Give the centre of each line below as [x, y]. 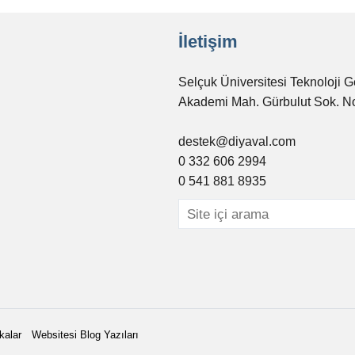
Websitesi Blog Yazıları [85, 335]
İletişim [208, 42]
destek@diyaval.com [237, 141]
